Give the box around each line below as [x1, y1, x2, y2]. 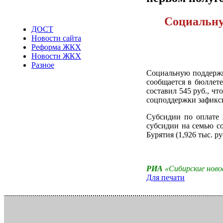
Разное [31, 61, 54, 69]
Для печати [146, 173, 185, 182]
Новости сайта [31, 34, 81, 42]
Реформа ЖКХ [31, 43, 81, 51]
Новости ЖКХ [31, 52, 81, 60]
